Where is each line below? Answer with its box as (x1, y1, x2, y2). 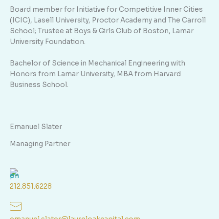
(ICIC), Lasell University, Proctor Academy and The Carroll (10, 16, 206, 25)
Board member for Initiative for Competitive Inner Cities (10, 5, 203, 14)
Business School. (10, 80, 68, 89)
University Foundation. (10, 38, 86, 46)
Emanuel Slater (10, 122, 62, 131)
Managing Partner (10, 139, 70, 148)
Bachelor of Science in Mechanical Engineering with (10, 59, 185, 67)
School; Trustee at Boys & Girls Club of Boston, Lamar (10, 27, 194, 36)
